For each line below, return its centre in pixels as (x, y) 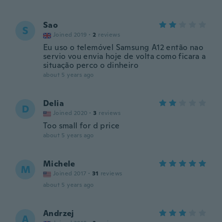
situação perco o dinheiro (91, 65)
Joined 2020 (70, 113)
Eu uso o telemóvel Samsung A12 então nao (123, 47)
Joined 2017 (70, 173)
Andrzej (59, 213)
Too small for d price (82, 126)
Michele (59, 164)
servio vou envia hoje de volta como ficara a (125, 56)
